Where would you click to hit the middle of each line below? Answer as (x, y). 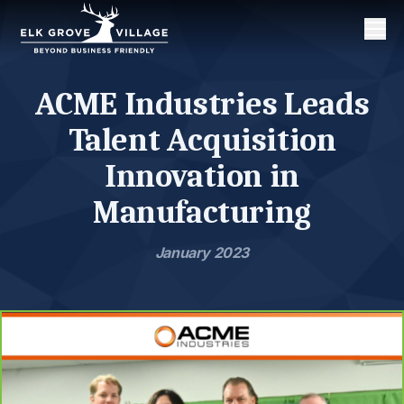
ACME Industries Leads (202, 104)
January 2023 (202, 252)
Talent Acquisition (202, 140)
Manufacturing (202, 212)
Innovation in (202, 176)
